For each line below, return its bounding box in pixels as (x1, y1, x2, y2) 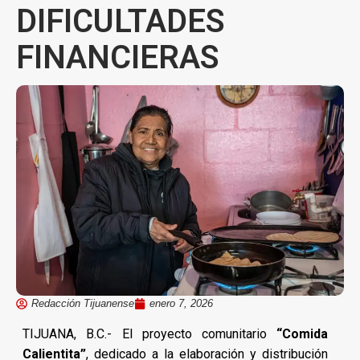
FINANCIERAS (16, 39, 219, 76)
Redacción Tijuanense (31, 297, 134, 309)
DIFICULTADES (16, 2, 225, 40)
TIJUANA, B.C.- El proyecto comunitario (22, 325, 277, 342)
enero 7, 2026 (149, 297, 213, 309)
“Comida (276, 325, 329, 342)
